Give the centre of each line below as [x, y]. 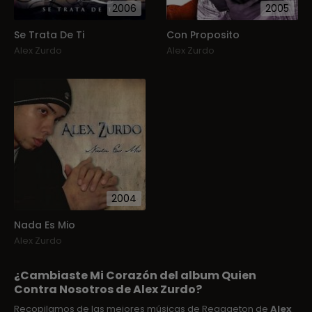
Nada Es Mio [45, 225]
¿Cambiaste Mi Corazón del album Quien [135, 276]
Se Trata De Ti [49, 35]
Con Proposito [203, 35]
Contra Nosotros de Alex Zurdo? [108, 290]
